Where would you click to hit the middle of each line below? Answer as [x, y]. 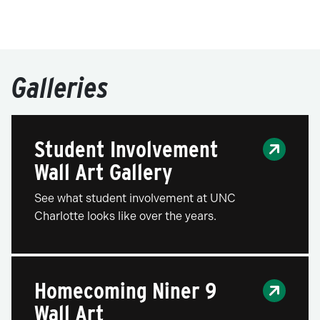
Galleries [60, 88]
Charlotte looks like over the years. [125, 216]
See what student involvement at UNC [135, 199]
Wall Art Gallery [103, 172]
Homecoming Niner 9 [125, 291]
